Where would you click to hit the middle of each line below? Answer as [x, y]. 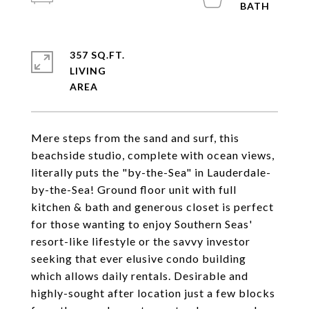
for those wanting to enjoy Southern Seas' [142, 224]
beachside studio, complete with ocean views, [153, 155]
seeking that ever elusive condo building [139, 258]
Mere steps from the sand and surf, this [135, 138]
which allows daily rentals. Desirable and [140, 276]
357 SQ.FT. [97, 55]
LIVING [88, 71]
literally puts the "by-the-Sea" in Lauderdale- [151, 172]
